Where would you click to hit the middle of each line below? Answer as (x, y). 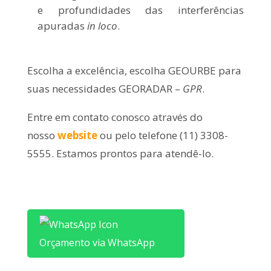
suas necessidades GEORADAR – (105, 88)
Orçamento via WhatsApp (97, 242)
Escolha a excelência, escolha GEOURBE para (134, 70)
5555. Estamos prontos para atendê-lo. (120, 153)
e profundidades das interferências (141, 10)
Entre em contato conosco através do (115, 117)
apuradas (62, 25)
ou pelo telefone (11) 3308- (162, 135)
